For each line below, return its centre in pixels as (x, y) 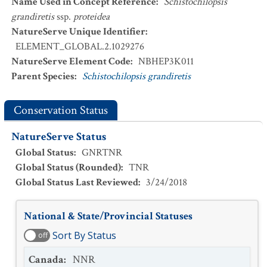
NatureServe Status (59, 137)
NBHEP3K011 (166, 61)
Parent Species (43, 76)
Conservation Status (61, 110)
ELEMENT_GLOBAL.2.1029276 (80, 46)
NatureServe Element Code (71, 61)
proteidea (91, 17)
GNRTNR (102, 153)
